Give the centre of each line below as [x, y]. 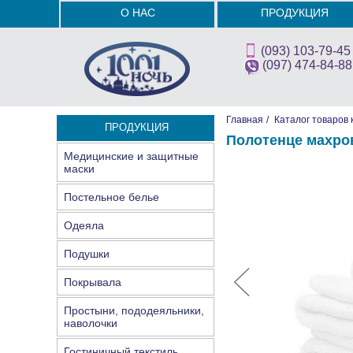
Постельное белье [111, 197]
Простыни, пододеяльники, [134, 310]
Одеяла [84, 225]
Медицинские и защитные [131, 156]
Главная [245, 120]
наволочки [91, 323]
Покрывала [93, 282]
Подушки [87, 254]
